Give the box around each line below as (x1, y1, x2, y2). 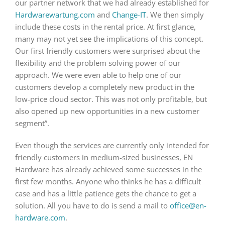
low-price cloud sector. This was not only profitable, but (15, 93, 207, 104)
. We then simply (146, 9, 204, 20)
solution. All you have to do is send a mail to (15, 200, 170, 210)
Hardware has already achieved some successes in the (15, 164, 202, 174)
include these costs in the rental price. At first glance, (15, 21, 196, 32)
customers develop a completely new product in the (15, 81, 194, 92)
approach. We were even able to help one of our (15, 69, 181, 80)
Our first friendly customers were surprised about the (15, 45, 200, 56)
